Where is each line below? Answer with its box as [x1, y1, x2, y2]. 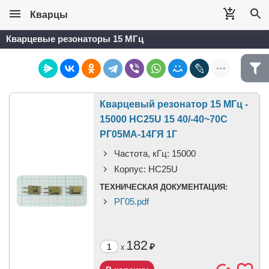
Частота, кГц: [114, 148, 169, 159]
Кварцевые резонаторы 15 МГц [6, 34, 144, 44]
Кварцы [30, 10, 68, 20]
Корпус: [114, 164, 146, 174]
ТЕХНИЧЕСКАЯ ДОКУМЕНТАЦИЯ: [100, 183, 228, 192]
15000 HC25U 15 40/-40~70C [100, 114, 228, 124]
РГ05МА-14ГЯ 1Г [100, 129, 177, 139]
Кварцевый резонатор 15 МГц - [100, 99, 248, 109]
